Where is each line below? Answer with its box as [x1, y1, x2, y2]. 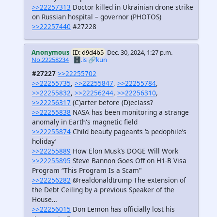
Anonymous [31, 47, 70, 57]
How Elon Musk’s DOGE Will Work [71, 146, 178, 155]
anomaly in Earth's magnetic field [32, 117, 138, 126]
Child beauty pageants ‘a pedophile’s [71, 126, 186, 136]
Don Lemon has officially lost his [71, 204, 175, 214]
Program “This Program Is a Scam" [32, 165, 142, 175]
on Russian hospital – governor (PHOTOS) [32, 12, 161, 21]
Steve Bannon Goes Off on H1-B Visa [71, 155, 186, 165]
